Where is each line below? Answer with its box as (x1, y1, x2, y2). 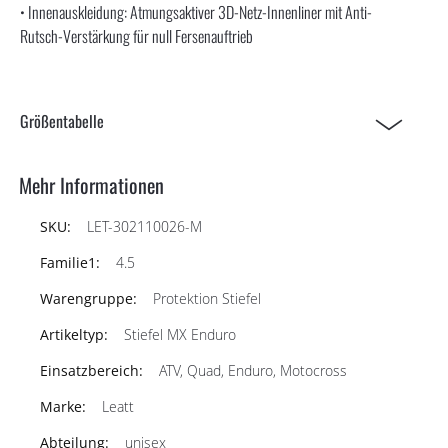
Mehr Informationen (19, 169, 164, 200)
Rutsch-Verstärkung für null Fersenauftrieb (20, 23, 253, 48)
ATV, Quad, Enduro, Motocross (159, 360, 347, 380)
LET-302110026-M (87, 216, 202, 236)
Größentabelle (20, 108, 104, 133)
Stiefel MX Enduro (124, 324, 236, 344)
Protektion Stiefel (153, 288, 261, 308)
